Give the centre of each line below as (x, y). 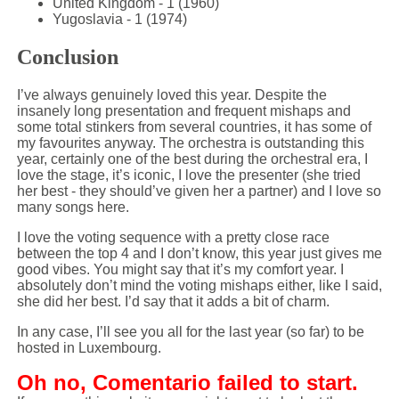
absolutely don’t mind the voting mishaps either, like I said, (199, 285)
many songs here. (73, 207)
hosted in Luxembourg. (89, 348)
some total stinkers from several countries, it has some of (194, 127)
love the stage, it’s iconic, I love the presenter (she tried (188, 175)
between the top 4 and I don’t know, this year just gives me (199, 253)
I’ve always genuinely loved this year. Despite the (171, 95)
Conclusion (67, 57)
